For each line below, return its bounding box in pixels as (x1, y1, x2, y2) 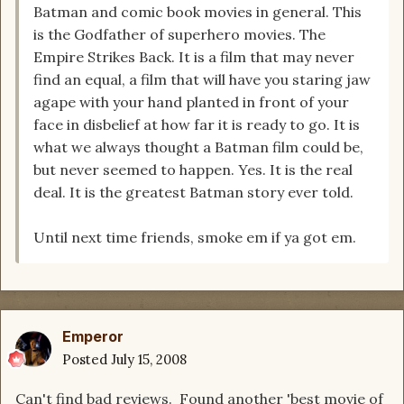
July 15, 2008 (111, 351, 187, 369)
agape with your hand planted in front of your (33, 93, 349, 112)
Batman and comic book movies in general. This (33, 3, 362, 22)
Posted (62, 351, 111, 369)
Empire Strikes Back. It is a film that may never (33, 48, 354, 67)
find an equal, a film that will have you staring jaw (33, 70, 371, 89)
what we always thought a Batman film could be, (33, 138, 363, 157)
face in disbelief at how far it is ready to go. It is (33, 115, 360, 134)
